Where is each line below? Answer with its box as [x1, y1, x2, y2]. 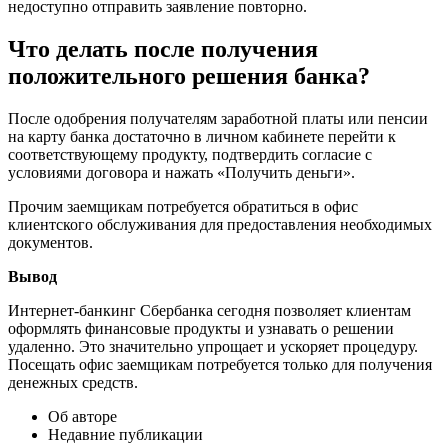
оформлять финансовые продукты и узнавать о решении [8, 320, 394, 338]
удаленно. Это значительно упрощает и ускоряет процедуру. [8, 338, 418, 356]
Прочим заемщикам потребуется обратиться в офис [8, 198, 358, 216]
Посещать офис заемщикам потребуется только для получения [8, 356, 432, 374]
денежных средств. [8, 374, 138, 392]
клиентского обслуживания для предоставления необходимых [8, 216, 432, 234]
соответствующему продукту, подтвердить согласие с [8, 146, 372, 164]
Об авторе [48, 408, 117, 426]
